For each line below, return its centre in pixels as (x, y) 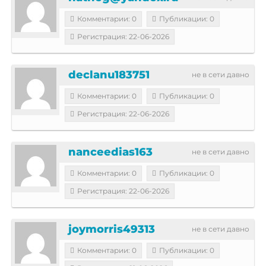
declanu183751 (109, 75)
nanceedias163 (110, 152)
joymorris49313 (112, 229)
